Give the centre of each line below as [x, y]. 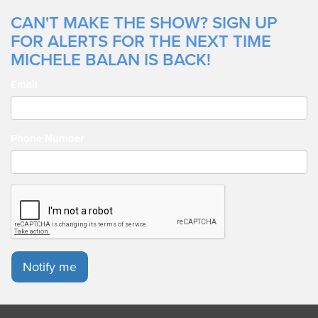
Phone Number [47, 139]
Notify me [50, 267]
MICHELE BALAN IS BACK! [111, 60]
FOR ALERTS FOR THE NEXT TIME [141, 42]
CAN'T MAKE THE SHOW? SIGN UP [144, 23]
